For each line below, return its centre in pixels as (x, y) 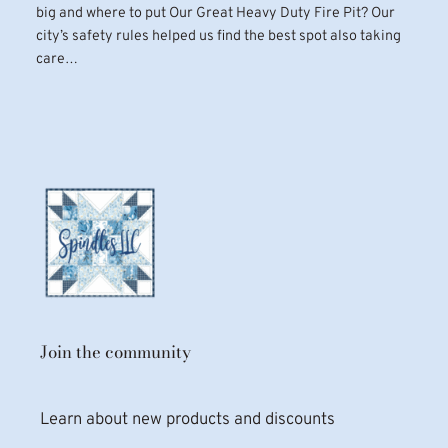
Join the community (115, 352)
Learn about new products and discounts (187, 419)
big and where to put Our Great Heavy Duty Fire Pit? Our (215, 14)
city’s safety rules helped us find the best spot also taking (218, 37)
